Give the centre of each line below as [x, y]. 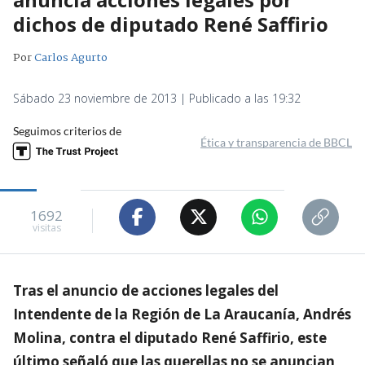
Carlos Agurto [71, 57]
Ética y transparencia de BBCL [276, 142]
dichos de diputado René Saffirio [171, 24]
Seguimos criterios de [67, 130]
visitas [46, 228]
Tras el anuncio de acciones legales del [146, 290]
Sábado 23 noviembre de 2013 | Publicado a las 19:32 [157, 98]
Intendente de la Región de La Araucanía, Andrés [182, 314]
